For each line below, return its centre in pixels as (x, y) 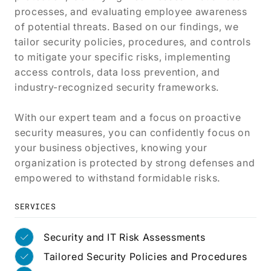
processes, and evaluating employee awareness (131, 11)
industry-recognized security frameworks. (117, 87)
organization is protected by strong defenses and (135, 163)
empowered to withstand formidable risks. (117, 178)
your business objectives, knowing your (111, 148)
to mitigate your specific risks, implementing (123, 57)
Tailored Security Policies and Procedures (145, 256)
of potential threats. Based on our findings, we (127, 27)
